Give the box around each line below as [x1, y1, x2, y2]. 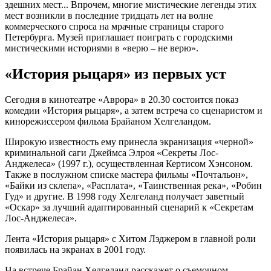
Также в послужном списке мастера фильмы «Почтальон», [5, 169, 248, 180]
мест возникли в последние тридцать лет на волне [5, 10, 213, 21]
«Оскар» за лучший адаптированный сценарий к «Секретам [5, 201, 253, 212]
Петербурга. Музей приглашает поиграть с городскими [5, 31, 233, 42]
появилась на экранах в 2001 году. [5, 244, 146, 255]
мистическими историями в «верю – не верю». [5, 42, 198, 53]
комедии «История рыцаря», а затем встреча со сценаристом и [5, 105, 263, 116]
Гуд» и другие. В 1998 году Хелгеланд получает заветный [5, 191, 244, 201]
